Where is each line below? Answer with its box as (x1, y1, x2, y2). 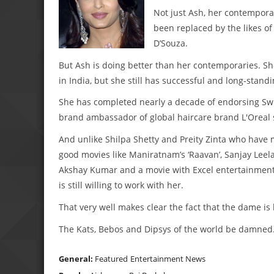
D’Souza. (154, 37, 188, 49)
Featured (95, 253, 128, 264)
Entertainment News (130, 253, 206, 264)
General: (59, 253, 95, 264)
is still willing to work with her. (59, 179, 183, 191)
